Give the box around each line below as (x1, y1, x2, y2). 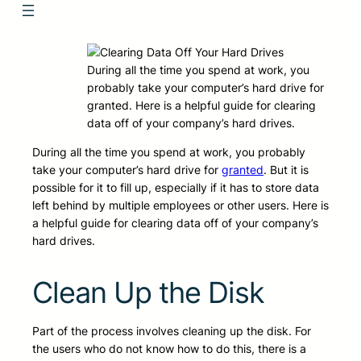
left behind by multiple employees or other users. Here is (32, 198, 329, 213)
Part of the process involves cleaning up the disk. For (32, 324, 311, 338)
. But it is (263, 163, 309, 177)
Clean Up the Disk (32, 275, 264, 311)
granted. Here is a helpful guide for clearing (87, 98, 316, 113)
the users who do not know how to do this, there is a (32, 342, 306, 356)
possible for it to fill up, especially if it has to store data (32, 180, 319, 195)
